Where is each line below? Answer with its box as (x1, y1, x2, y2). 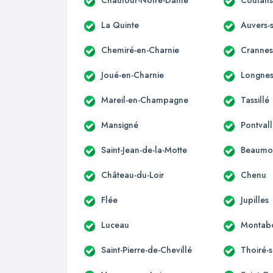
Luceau (101, 218, 129, 231)
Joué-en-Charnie (101, 68, 164, 81)
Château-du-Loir (101, 168, 164, 181)
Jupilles (241, 193, 269, 206)
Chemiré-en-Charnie (101, 43, 179, 56)
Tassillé (241, 93, 270, 106)
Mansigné (101, 118, 138, 131)
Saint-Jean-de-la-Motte (101, 143, 187, 156)
